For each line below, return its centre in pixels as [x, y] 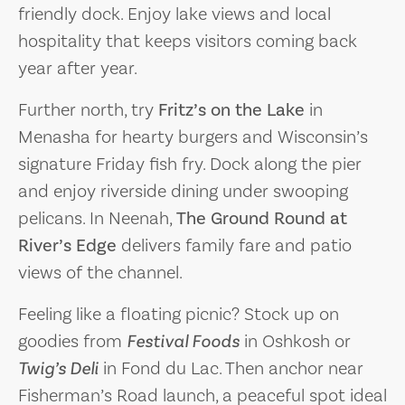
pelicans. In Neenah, [97, 218]
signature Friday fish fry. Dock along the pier [190, 164]
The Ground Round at [262, 218]
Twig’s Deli [58, 368]
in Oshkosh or [295, 341]
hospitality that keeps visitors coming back [188, 41]
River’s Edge [67, 245]
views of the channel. [100, 273]
